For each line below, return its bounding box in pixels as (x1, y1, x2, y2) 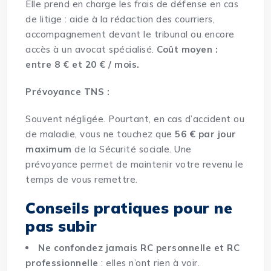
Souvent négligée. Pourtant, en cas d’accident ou (25, 113, 245, 125)
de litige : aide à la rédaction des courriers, (25, 13, 215, 25)
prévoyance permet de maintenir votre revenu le (25, 158, 244, 171)
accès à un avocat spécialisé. (25, 44, 157, 56)
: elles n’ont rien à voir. (98, 257, 200, 269)
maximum (25, 143, 72, 155)
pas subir (25, 217, 97, 236)
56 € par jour (175, 128, 237, 140)
